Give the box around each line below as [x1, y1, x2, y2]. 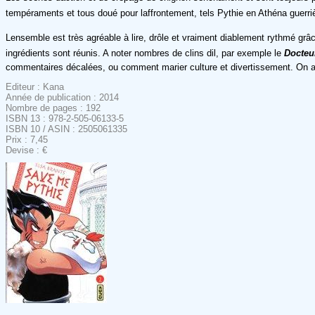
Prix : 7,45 [6, 134, 48, 145]
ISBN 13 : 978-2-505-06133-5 [6, 112, 124, 124]
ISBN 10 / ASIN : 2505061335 [6, 123, 127, 134]
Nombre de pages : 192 [6, 102, 101, 113]
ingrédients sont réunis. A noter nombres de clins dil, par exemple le [6, 47, 284, 58]
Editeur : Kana [6, 81, 64, 92]
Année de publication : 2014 [6, 91, 119, 103]
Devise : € [6, 144, 47, 155]
